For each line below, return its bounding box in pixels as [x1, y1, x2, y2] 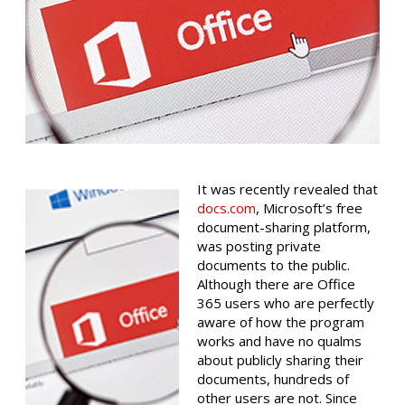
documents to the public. [197, 256, 350, 275]
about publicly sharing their [197, 351, 363, 370]
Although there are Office [197, 275, 355, 294]
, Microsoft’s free [256, 199, 363, 218]
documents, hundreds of [197, 370, 349, 389]
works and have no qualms [197, 332, 362, 351]
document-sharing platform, [197, 218, 371, 237]
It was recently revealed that [197, 180, 378, 199]
